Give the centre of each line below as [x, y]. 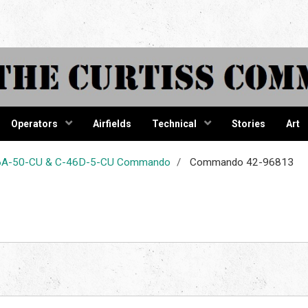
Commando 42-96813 [240, 162]
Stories [248, 123]
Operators [35, 123]
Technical [175, 123]
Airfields [112, 123]
